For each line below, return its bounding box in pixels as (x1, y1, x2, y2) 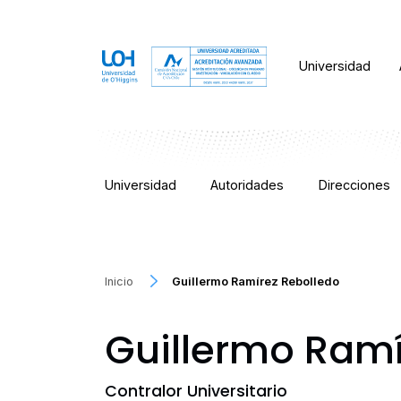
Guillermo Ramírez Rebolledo (172, 275, 340, 289)
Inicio (105, 275, 133, 289)
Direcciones (318, 177, 390, 192)
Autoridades (210, 177, 285, 192)
